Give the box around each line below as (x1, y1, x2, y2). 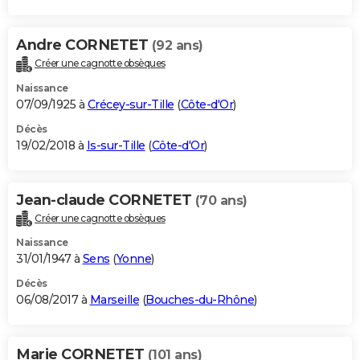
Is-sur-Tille (86, 137, 145, 153)
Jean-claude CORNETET (16, 190, 195, 209)
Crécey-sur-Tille (87, 96, 174, 112)
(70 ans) (194, 192, 247, 208)
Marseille (89, 292, 139, 308)
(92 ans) (151, 37, 203, 53)
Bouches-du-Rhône (145, 292, 254, 308)
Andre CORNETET (16, 35, 152, 54)
